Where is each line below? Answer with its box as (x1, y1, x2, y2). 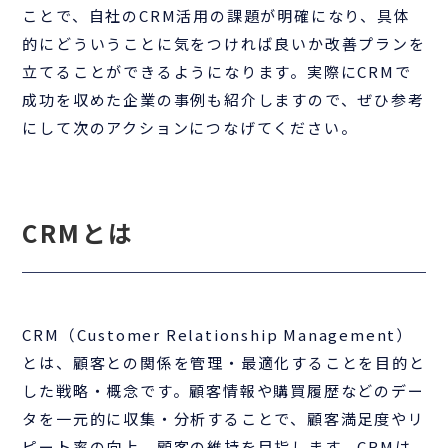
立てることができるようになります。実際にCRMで (22, 61, 412, 82)
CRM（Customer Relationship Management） (22, 324, 414, 345)
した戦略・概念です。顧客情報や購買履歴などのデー (22, 380, 425, 401)
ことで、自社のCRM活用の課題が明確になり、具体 (22, 5, 411, 26)
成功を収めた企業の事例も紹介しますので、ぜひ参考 (22, 89, 425, 110)
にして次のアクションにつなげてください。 (22, 117, 358, 138)
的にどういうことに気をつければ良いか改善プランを (22, 33, 426, 54)
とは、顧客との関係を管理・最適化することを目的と (22, 352, 426, 373)
